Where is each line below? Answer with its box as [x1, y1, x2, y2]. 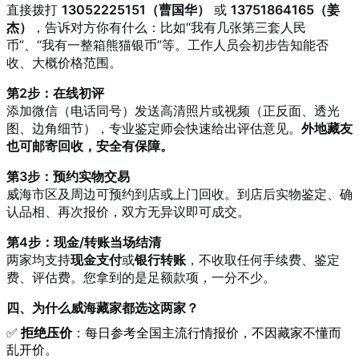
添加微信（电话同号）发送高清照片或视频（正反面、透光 [6, 102, 340, 119]
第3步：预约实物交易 [6, 167, 130, 184]
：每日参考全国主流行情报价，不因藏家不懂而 [72, 325, 341, 340]
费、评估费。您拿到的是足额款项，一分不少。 [6, 268, 276, 285]
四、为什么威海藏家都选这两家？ [6, 299, 199, 316]
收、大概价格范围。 [6, 54, 122, 71]
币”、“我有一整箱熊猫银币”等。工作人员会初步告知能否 [6, 36, 329, 53]
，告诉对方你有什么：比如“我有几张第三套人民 [32, 18, 306, 35]
